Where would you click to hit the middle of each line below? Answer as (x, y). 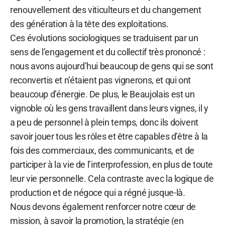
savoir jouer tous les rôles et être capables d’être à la (109, 136)
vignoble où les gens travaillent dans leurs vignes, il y (109, 108)
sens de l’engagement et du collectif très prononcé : (108, 52)
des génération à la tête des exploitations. (89, 24)
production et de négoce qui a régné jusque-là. (98, 192)
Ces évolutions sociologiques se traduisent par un (104, 38)
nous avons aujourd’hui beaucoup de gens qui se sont (112, 66)
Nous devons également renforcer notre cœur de (103, 206)
